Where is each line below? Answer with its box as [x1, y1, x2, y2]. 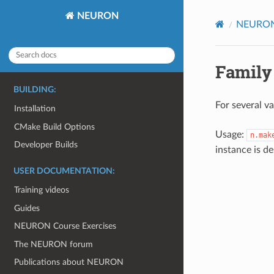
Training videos [14, 185, 70, 194]
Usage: [215, 129, 246, 139]
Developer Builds [14, 140, 78, 150]
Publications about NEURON [14, 257, 124, 267]
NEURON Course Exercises [14, 221, 117, 231]
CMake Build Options [14, 122, 95, 131]
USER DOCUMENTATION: [13, 167, 115, 176]
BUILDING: [13, 86, 56, 95]
